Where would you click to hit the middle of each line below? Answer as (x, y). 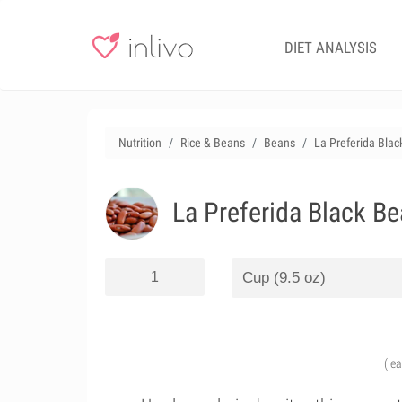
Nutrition (140, 143)
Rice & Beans (213, 143)
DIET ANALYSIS (331, 48)
